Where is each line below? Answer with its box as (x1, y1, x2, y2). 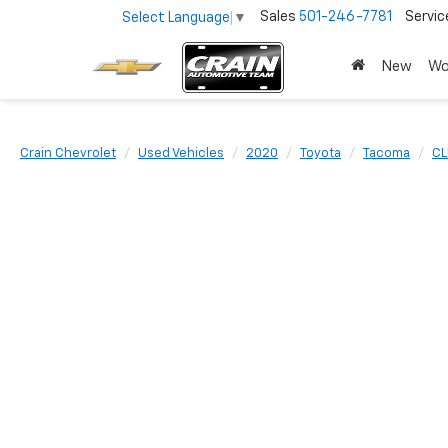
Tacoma (363, 147, 410, 160)
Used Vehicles (138, 147, 224, 160)
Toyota (300, 147, 341, 160)
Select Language (122, 10, 230, 25)
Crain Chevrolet (20, 147, 116, 160)
